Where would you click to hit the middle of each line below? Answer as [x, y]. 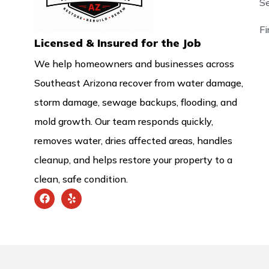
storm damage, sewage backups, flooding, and [136, 102]
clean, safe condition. [81, 179]
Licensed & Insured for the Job [118, 43]
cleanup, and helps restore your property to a [133, 159]
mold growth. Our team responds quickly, [124, 121]
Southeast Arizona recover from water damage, [139, 83]
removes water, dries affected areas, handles [133, 140]
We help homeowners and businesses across [134, 63]
